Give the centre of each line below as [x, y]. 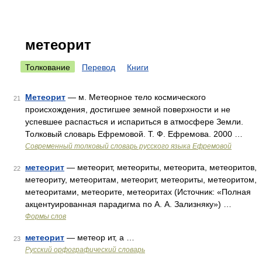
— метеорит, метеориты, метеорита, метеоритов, [161, 167]
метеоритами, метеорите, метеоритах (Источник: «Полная [138, 192]
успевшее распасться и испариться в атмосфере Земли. [134, 122]
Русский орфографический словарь [85, 250]
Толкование [48, 67]
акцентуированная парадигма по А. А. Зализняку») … [128, 204]
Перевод [99, 67]
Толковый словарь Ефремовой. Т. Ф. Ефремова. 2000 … [134, 134]
